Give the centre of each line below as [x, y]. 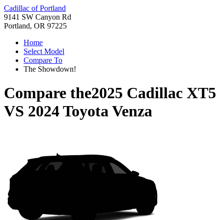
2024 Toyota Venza [90, 111]
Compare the [48, 93]
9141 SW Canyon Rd [38, 17]
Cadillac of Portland [35, 8]
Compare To [43, 60]
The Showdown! [50, 69]
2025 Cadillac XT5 [154, 93]
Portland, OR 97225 [35, 26]
